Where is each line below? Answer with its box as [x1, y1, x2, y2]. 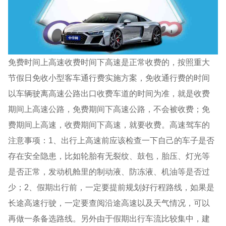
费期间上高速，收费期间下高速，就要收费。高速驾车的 [8, 120, 210, 129]
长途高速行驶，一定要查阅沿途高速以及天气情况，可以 [8, 198, 210, 207]
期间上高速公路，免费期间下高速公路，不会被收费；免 [8, 104, 210, 114]
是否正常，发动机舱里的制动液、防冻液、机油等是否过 [8, 166, 210, 176]
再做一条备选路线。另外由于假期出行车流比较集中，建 [8, 213, 210, 223]
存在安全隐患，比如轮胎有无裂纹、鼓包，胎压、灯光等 [8, 151, 210, 160]
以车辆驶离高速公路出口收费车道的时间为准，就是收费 [8, 88, 210, 98]
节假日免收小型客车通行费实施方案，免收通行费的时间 [8, 73, 210, 82]
